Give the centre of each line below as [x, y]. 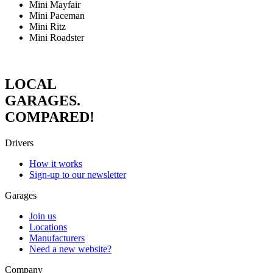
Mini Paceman [57, 16]
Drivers [19, 143]
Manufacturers [57, 238]
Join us [43, 216]
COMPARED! [50, 117]
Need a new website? [70, 249]
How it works [56, 163]
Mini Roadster [57, 38]
